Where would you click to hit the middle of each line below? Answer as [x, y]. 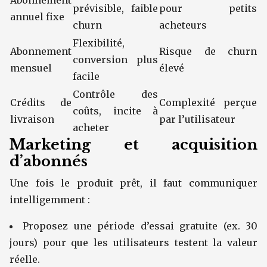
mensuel [31, 68]
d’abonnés [49, 161]
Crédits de [41, 103]
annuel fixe [37, 17]
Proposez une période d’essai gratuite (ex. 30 [140, 226]
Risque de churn [208, 51]
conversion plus [115, 60]
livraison [32, 119]
